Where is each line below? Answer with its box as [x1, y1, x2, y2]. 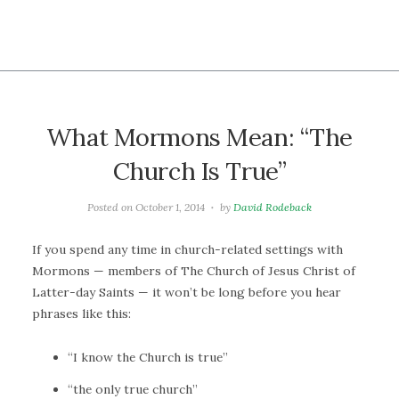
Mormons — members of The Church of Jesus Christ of [32, 263, 355, 280]
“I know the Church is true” [68, 349, 228, 366]
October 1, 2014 [135, 199, 206, 214]
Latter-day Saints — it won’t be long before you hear [32, 284, 341, 301]
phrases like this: [32, 305, 131, 322]
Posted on [87, 199, 136, 214]
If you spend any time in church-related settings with [32, 241, 343, 258]
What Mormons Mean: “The [45, 121, 354, 154]
